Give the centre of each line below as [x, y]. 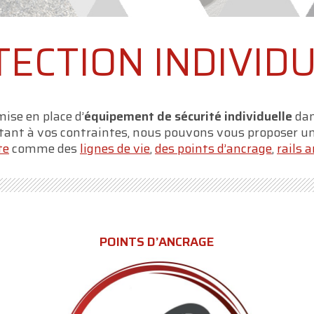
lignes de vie [115, 149]
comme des [45, 149]
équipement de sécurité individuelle [188, 116]
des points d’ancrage [213, 149]
